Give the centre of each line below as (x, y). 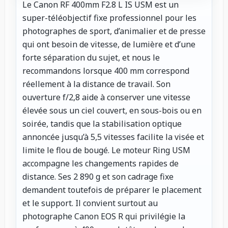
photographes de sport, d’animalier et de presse (114, 31)
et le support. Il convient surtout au (90, 203)
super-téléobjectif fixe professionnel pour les (109, 18)
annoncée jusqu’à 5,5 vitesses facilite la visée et (113, 137)
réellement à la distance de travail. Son (96, 84)
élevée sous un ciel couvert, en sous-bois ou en (112, 111)
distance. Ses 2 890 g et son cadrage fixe (98, 177)
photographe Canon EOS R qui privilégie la (104, 217)
